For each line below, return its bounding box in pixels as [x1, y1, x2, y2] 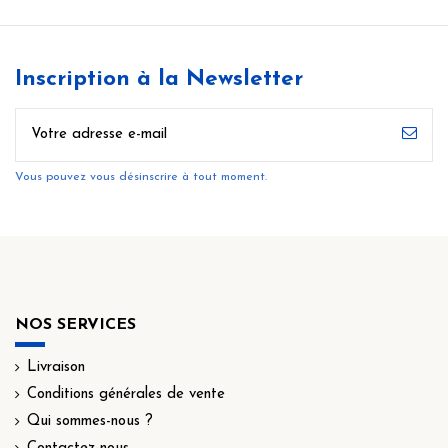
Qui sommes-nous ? [27, 414, 153, 430]
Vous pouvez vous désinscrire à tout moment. [15, 170, 267, 183]
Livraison [27, 360, 85, 376]
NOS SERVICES [15, 316, 136, 333]
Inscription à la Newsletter [15, 68, 303, 92]
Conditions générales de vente [27, 387, 225, 403]
